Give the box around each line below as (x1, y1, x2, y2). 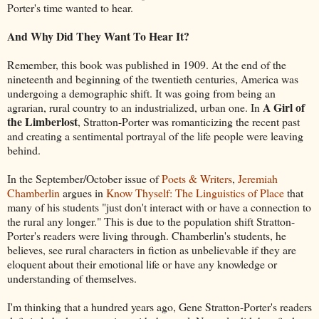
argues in (60, 184, 106, 200)
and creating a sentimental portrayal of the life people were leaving (7, 127, 303, 143)
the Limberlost (7, 113, 78, 130)
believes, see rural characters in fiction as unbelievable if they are (7, 241, 296, 257)
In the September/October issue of (7, 170, 162, 186)
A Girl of (263, 98, 305, 115)
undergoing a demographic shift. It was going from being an (7, 85, 276, 100)
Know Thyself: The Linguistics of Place (106, 184, 284, 200)
